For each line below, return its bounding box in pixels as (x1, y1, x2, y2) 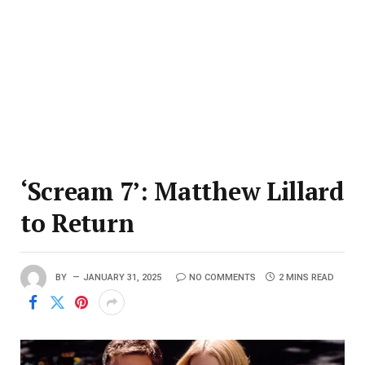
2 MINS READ (279, 271, 334, 283)
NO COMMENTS (189, 271, 256, 283)
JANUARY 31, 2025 (83, 271, 161, 283)
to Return (20, 206, 134, 240)
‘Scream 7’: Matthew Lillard (20, 174, 345, 208)
